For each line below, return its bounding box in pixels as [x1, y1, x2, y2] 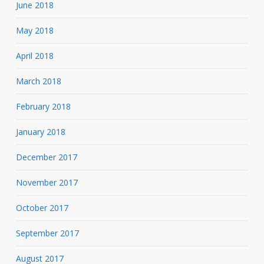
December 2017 [15, 151, 77, 163]
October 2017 [15, 202, 68, 213]
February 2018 [15, 100, 71, 112]
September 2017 [15, 227, 79, 239]
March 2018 [15, 75, 61, 87]
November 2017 [15, 176, 78, 188]
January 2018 [15, 126, 65, 137]
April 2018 [15, 49, 54, 61]
